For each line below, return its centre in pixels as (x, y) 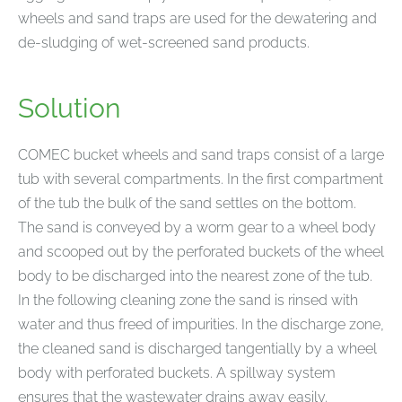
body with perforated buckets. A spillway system (177, 373)
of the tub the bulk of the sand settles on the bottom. (187, 204)
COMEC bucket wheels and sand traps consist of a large (201, 155)
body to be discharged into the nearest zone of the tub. (195, 276)
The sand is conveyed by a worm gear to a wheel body (197, 228)
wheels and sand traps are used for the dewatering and (197, 18)
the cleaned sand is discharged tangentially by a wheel (197, 349)
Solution (69, 108)
